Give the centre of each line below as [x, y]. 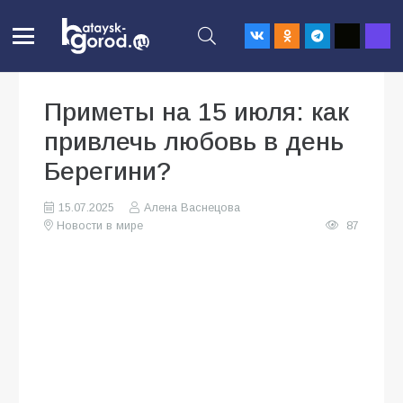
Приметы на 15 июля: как [197, 112]
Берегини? [107, 171]
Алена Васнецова [192, 208]
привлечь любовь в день [194, 142]
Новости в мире [100, 226]
